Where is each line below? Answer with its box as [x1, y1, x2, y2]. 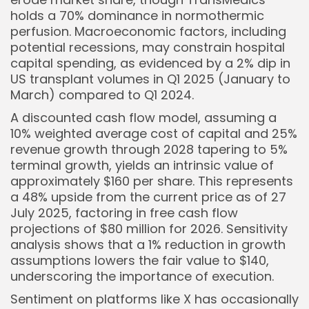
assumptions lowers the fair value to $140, [10, 252, 269, 269]
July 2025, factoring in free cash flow [10, 204, 238, 221]
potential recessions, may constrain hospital [10, 39, 285, 56]
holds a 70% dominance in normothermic [10, 7, 264, 24]
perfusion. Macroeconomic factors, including [10, 23, 286, 40]
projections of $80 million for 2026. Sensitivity [10, 220, 288, 237]
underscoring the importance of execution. [10, 268, 274, 285]
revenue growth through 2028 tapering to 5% [10, 141, 288, 158]
